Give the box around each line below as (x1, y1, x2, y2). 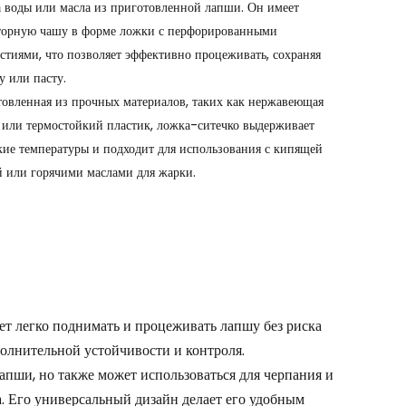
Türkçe (266, 82, 311, 101)
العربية (266, 122, 303, 141)
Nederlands (266, 41, 338, 60)
